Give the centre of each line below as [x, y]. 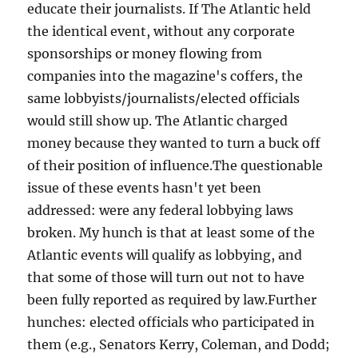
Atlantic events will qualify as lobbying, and [165, 255]
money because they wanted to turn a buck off [174, 143]
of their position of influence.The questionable [175, 166]
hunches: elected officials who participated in [171, 322]
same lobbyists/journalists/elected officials [164, 99]
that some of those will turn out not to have [166, 278]
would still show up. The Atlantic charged [158, 121]
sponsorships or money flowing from [145, 54]
